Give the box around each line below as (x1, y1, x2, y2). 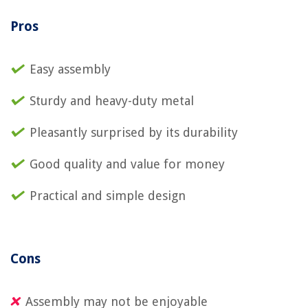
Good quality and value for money (30, 157, 225, 171)
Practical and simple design (30, 188, 186, 203)
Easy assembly (30, 62, 111, 76)
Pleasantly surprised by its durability (30, 125, 238, 140)
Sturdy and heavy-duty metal (30, 93, 194, 108)
